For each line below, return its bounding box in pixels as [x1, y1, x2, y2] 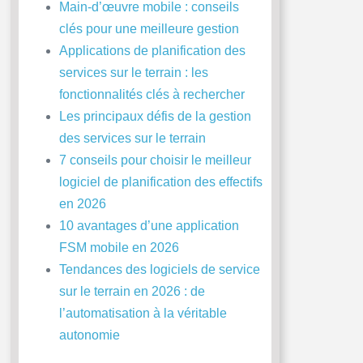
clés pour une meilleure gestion [58, 22, 239, 36]
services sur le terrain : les [58, 66, 208, 80]
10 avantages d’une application [58, 219, 239, 233]
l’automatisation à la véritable [58, 306, 227, 321]
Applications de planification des [58, 44, 246, 58]
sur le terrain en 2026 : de [58, 284, 205, 299]
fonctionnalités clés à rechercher [58, 88, 245, 102]
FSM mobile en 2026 [58, 241, 179, 255]
